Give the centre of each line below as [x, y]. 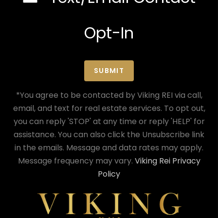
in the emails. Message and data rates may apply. [109, 148]
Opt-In [109, 33]
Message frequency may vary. [76, 161]
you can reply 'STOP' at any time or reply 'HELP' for [109, 121]
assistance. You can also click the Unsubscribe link [109, 135]
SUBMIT [109, 71]
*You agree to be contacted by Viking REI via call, [109, 95]
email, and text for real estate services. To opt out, [109, 108]
